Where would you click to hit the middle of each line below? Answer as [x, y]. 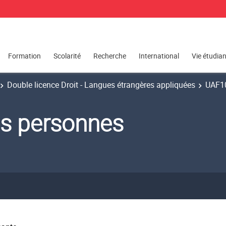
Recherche [110, 56]
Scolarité [67, 56]
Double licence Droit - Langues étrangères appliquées [101, 85]
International [159, 56]
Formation [24, 56]
